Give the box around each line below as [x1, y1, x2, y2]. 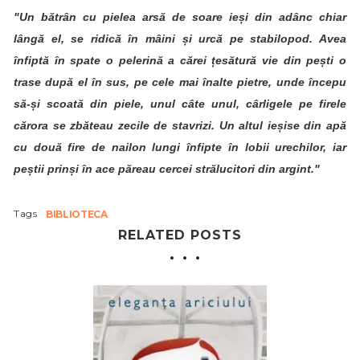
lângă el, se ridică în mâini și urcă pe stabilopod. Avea [14, 32, 346, 45]
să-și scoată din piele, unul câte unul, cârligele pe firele [14, 97, 346, 110]
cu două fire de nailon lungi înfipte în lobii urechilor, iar [14, 141, 346, 153]
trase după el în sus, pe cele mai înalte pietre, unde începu [14, 76, 346, 88]
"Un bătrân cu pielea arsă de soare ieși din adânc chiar [14, 10, 346, 23]
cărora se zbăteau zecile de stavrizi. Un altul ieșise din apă [14, 119, 346, 132]
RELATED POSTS [118, 227, 242, 243]
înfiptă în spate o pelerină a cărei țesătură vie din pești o [14, 54, 346, 67]
